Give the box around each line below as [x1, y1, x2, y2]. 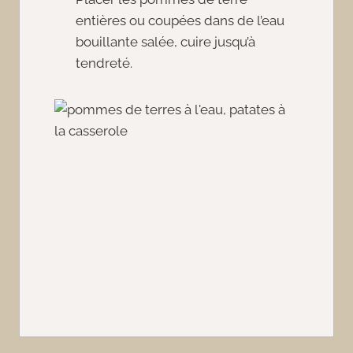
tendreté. [76, 55, 132, 72]
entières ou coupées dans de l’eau [76, 13, 284, 29]
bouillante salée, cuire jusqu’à [76, 34, 255, 50]
